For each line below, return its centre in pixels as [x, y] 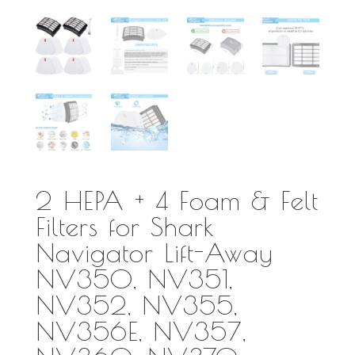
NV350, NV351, [134, 279]
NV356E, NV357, [141, 331]
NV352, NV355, [136, 305]
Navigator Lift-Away [154, 253]
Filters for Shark [125, 227]
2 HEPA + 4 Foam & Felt [177, 200]
